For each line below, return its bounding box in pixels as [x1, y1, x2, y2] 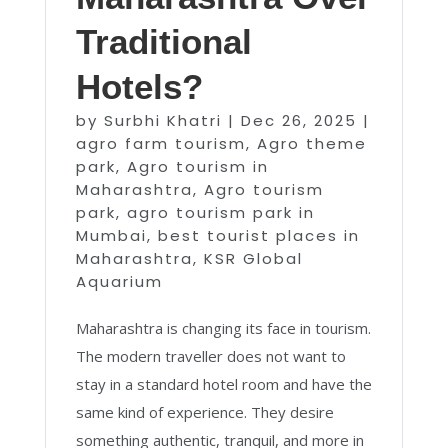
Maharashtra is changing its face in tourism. [75, 318, 371, 338]
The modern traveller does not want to [75, 346, 346, 366]
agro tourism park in [126, 202, 315, 223]
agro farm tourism [75, 133, 246, 154]
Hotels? [75, 67, 203, 106]
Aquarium [75, 271, 163, 292]
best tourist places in [157, 225, 360, 246]
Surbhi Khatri [103, 110, 222, 131]
